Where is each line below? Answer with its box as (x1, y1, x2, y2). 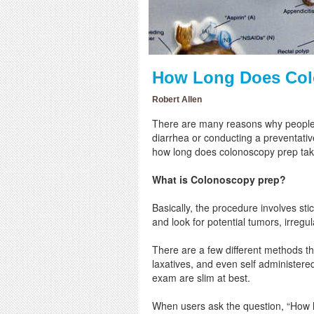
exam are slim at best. (152, 270, 250, 285)
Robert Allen (152, 94, 202, 104)
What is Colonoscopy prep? (152, 172, 286, 186)
